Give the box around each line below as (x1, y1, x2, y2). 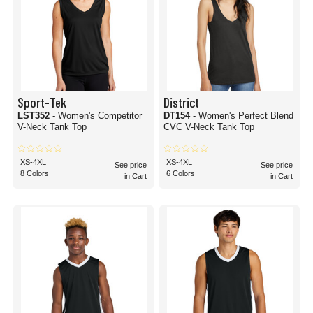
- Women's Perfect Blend (193, 110, 293, 121)
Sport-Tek (17, 94, 66, 110)
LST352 (17, 110, 52, 121)
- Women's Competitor (52, 110, 142, 121)
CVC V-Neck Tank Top (163, 122, 254, 132)
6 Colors (166, 169, 195, 177)
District (163, 94, 199, 110)
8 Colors (20, 169, 49, 177)
